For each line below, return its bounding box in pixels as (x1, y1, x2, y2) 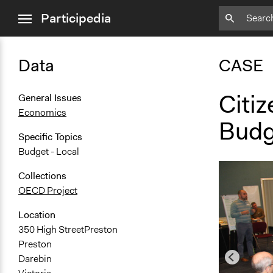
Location (18, 208, 55, 222)
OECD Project (18, 184, 77, 197)
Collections (18, 169, 66, 183)
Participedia (41, 10, 111, 27)
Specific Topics (18, 130, 82, 144)
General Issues (18, 91, 82, 105)
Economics (18, 106, 66, 119)
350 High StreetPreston (18, 223, 118, 236)
